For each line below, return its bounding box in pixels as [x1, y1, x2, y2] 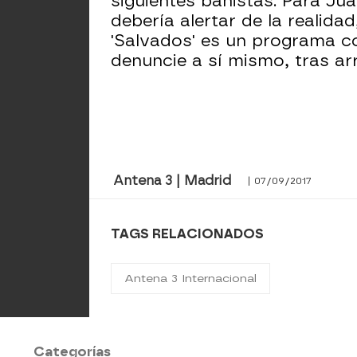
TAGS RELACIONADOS [111, 226, 265, 241]
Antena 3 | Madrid [113, 173, 231, 188]
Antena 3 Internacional [124, 272, 257, 285]
